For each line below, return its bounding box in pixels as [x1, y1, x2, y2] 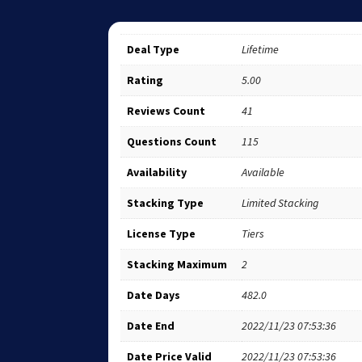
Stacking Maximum [127, 257, 228, 272]
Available [242, 165, 285, 180]
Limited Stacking [242, 196, 319, 211]
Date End [127, 318, 175, 334]
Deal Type [127, 42, 180, 57]
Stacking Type [127, 196, 204, 211]
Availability [127, 165, 187, 180]
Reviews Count [127, 103, 206, 119]
